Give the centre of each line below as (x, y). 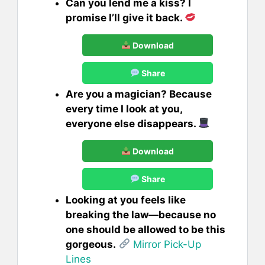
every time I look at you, (124, 109)
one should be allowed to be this (146, 229)
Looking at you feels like (126, 200)
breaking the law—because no (141, 214)
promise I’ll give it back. (125, 17)
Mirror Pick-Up (166, 244)
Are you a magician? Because (139, 94)
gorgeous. (91, 244)
